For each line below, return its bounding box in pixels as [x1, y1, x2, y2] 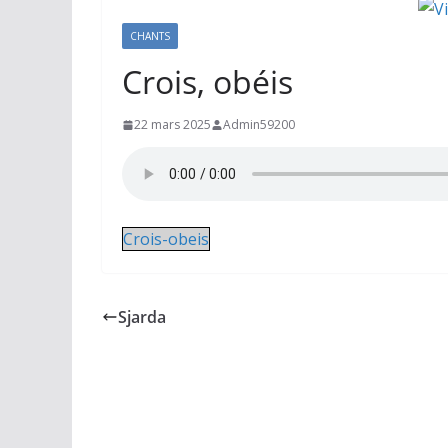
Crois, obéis [122, 60, 293, 103]
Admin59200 [223, 116, 295, 133]
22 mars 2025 [134, 116, 211, 133]
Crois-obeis [123, 228, 209, 250]
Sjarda [118, 306, 166, 328]
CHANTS [130, 29, 170, 43]
